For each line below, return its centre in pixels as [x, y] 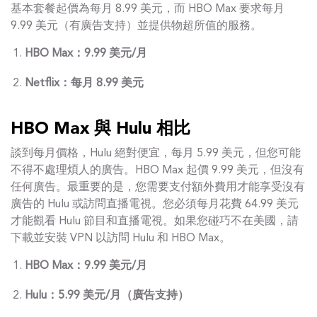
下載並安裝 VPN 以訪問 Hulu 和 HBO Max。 [121, 238]
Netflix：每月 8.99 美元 [84, 83]
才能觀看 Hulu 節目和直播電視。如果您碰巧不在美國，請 [155, 221]
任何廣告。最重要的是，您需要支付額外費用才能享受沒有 [158, 188]
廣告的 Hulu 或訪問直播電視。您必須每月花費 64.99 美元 [155, 204]
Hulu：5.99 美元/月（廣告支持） [107, 296]
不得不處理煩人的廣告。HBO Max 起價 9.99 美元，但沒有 [157, 171]
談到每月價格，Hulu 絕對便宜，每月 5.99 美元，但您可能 [156, 154]
